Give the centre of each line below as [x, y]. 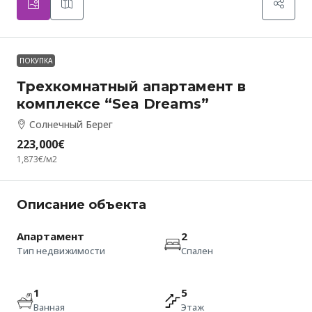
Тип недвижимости [61, 251]
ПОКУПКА [36, 61]
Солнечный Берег [71, 125]
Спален [197, 251]
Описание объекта [81, 205]
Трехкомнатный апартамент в [131, 87]
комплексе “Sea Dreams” [113, 104]
